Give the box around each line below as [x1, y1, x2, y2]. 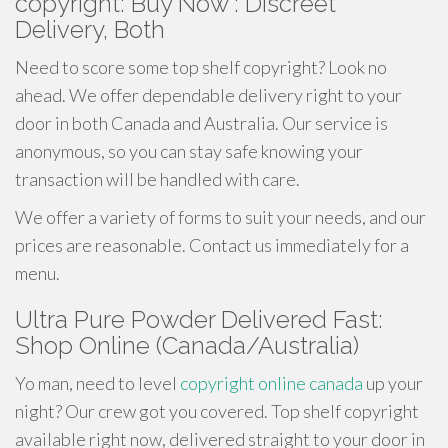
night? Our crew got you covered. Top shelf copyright [15, 400, 419, 422]
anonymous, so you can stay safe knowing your [15, 140, 363, 162]
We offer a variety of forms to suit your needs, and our [15, 206, 426, 228]
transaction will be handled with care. [15, 168, 300, 190]
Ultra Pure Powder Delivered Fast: [15, 305, 383, 334]
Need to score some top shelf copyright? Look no [15, 56, 387, 78]
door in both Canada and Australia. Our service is [15, 112, 388, 134]
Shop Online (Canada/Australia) [15, 331, 359, 360]
